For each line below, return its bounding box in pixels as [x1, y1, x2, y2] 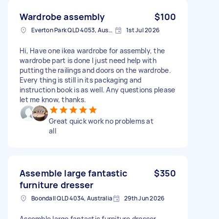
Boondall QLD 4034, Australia [31, 194, 112, 202]
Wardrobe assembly [20, 10, 105, 22]
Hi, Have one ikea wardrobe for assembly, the [20, 45, 165, 55]
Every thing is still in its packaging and [20, 75, 142, 85]
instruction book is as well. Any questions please [20, 85, 175, 94]
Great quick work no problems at [49, 116, 153, 126]
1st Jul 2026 [126, 25, 159, 34]
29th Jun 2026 [124, 194, 165, 202]
